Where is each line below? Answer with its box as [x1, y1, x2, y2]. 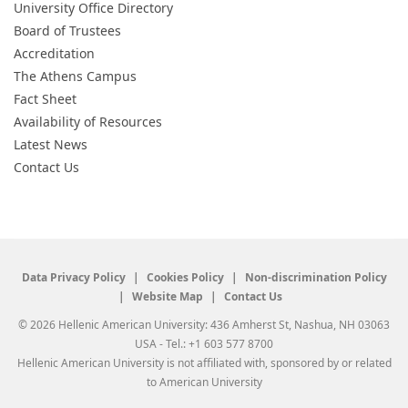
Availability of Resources [14, 113, 162, 130]
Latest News [14, 136, 87, 153]
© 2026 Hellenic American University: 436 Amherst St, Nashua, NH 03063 [18, 317, 390, 332]
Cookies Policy [146, 270, 224, 285]
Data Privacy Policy [21, 270, 126, 285]
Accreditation [14, 45, 95, 62]
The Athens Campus [14, 67, 137, 85]
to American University [146, 374, 262, 390]
